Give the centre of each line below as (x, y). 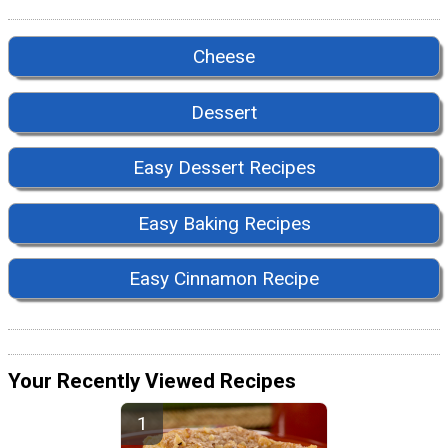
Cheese (224, 57)
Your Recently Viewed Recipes (152, 381)
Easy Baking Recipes (224, 223)
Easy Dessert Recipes (224, 168)
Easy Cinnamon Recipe (224, 278)
